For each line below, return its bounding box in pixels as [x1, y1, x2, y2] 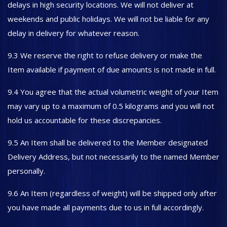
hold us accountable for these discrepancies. [8, 115, 164, 125]
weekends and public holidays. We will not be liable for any [8, 14, 209, 24]
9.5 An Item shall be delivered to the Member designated [8, 137, 208, 147]
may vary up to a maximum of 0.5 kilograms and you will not [8, 101, 214, 111]
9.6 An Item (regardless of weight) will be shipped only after [8, 188, 217, 198]
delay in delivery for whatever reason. [8, 28, 141, 38]
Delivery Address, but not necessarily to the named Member [8, 152, 219, 162]
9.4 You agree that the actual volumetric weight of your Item [8, 87, 218, 97]
